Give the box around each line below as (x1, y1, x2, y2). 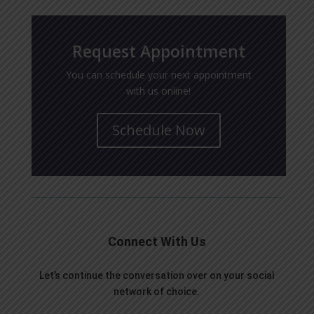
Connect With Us (107, 233, 206, 249)
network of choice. (114, 285, 200, 297)
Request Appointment (71, 39, 245, 62)
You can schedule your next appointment (65, 67, 252, 81)
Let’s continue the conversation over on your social (39, 269, 275, 281)
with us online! (126, 83, 191, 97)
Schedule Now (111, 120, 205, 139)
